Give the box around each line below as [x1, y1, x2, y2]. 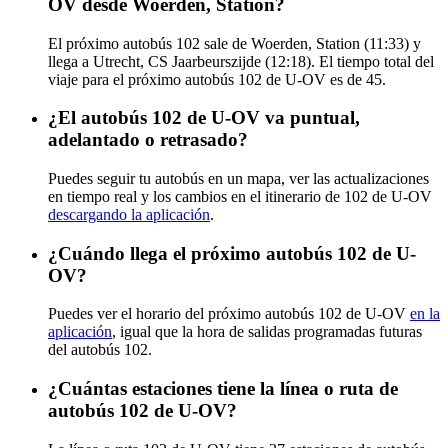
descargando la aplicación [48, 205, 210, 223]
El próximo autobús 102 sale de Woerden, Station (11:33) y [48, 34, 421, 52]
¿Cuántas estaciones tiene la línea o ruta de [48, 378, 398, 400]
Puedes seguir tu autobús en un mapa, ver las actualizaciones [48, 169, 429, 187]
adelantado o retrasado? [48, 129, 248, 151]
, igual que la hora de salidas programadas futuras [112, 323, 422, 341]
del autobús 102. [48, 341, 152, 359]
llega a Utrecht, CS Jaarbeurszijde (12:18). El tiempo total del [48, 52, 434, 70]
